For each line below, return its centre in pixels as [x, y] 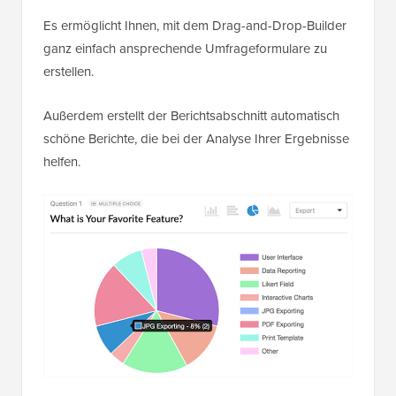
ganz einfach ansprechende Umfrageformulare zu [185, 49]
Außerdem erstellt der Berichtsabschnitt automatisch [191, 116]
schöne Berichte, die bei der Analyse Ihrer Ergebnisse [196, 139]
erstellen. [69, 72]
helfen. [64, 162]
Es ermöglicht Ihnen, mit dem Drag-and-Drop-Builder [195, 26]
